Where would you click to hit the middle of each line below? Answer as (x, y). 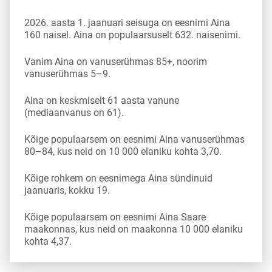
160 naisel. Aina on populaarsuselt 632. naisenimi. (132, 35)
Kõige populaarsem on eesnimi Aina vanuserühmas (134, 139)
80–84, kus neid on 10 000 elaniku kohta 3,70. (123, 151)
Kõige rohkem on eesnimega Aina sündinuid (118, 178)
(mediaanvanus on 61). (74, 113)
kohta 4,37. (48, 241)
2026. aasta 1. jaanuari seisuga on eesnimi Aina (127, 23)
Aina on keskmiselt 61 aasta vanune (102, 100)
